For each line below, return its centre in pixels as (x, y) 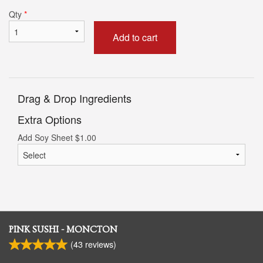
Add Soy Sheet (46, 138)
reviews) (100, 244)
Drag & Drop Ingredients (75, 98)
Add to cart (135, 37)
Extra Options (50, 119)
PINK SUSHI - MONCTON (63, 230)
